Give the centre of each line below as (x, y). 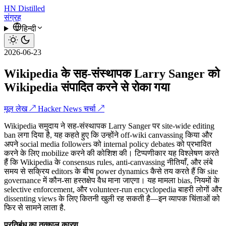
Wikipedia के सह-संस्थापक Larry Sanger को (112, 73)
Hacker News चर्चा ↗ (71, 108)
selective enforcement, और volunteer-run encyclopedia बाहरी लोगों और (113, 189)
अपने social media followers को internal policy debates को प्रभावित (108, 144)
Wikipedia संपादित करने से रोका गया (87, 87)
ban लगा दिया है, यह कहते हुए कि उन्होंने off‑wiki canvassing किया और (108, 135)
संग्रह (13, 17)
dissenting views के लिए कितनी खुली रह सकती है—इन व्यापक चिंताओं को (112, 198)
